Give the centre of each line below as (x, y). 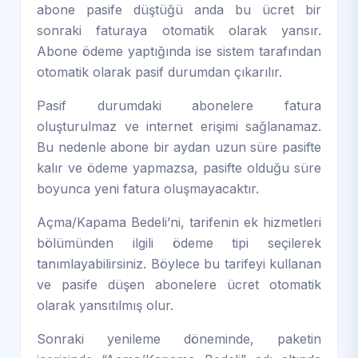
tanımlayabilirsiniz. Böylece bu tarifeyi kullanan (179, 263)
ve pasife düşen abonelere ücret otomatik (179, 284)
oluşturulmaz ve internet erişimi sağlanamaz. (179, 126)
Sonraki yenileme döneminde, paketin (179, 338)
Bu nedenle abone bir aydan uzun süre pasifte (179, 147)
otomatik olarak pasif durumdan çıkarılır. (159, 72)
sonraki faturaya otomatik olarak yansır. (179, 30)
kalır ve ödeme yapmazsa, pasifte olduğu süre (179, 167)
